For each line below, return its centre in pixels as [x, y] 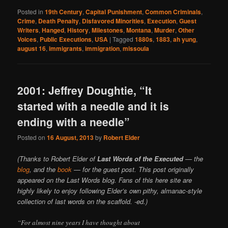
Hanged [53, 30]
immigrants [66, 48]
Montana [139, 30]
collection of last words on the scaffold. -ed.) [83, 201]
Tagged [123, 39]
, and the [44, 169]
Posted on [32, 137]
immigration [103, 48]
